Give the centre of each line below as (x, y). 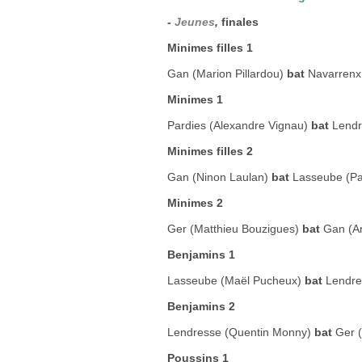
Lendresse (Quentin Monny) (241, 332)
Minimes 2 (195, 203)
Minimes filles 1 (210, 48)
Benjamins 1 (201, 255)
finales (238, 22)
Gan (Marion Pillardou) (227, 74)
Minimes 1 (195, 99)
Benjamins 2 (201, 306)
